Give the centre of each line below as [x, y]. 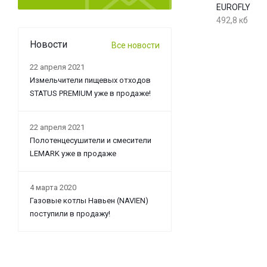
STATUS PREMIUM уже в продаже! [90, 93]
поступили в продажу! [70, 214]
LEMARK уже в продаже [73, 153]
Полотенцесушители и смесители [91, 140]
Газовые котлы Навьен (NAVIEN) [89, 201]
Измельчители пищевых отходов [90, 80]
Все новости [136, 45]
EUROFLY [233, 7]
